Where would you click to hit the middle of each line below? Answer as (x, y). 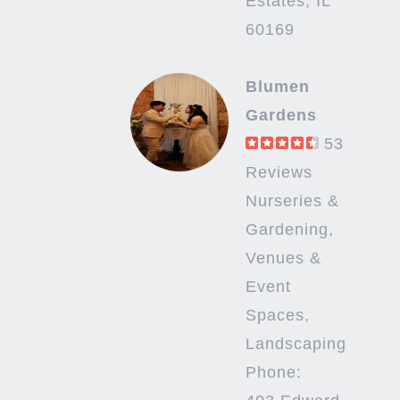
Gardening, (289, 230)
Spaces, (277, 316)
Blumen (277, 87)
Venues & (283, 258)
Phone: (273, 373)
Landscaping (296, 344)
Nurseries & (292, 201)
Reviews (279, 173)
